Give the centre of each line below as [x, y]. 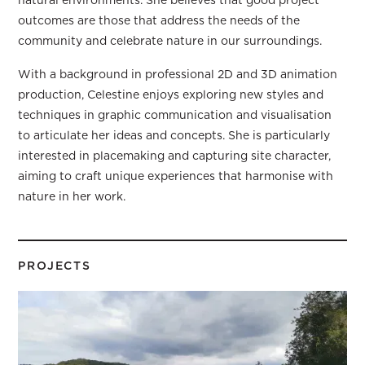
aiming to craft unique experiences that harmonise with [176, 176]
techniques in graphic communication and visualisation [175, 115]
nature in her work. [72, 197]
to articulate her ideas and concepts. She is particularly [174, 136]
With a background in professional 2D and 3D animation [178, 75]
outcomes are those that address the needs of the [159, 21]
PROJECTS [55, 266]
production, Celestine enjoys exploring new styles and [171, 95]
